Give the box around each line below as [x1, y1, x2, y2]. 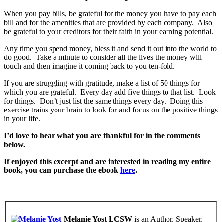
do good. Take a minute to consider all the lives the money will [4, 53, 202, 61]
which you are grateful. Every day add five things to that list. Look [4, 87, 216, 96]
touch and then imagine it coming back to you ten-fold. [4, 61, 175, 70]
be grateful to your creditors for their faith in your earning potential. [4, 27, 213, 36]
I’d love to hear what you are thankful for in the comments [4, 131, 200, 140]
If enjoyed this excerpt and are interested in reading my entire [4, 157, 211, 166]
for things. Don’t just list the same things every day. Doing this [4, 96, 203, 105]
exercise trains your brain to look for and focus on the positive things [4, 105, 218, 114]
